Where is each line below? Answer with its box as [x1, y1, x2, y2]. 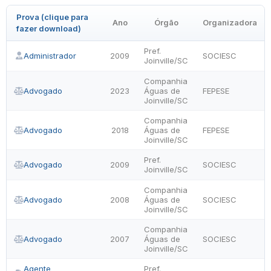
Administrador [24, 51, 76, 60]
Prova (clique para [16, 12, 88, 22]
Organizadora [203, 18, 257, 27]
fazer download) [16, 24, 81, 33]
